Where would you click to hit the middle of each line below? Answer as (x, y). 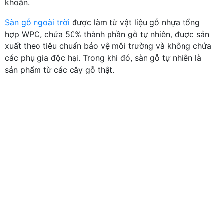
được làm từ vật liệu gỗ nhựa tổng (135, 22)
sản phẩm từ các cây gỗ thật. (60, 69)
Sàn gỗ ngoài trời (37, 22)
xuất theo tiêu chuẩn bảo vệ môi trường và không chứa (108, 46)
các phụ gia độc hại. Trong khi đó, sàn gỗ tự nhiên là (103, 57)
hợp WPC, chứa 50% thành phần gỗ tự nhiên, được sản (107, 34)
